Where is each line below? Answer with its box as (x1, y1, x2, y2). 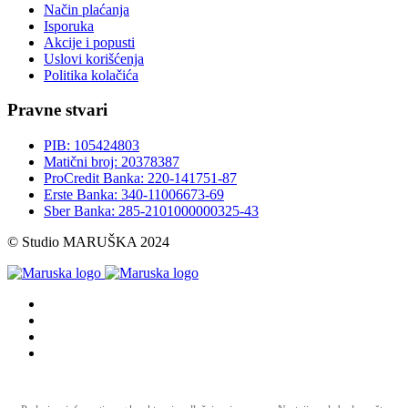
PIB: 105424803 (44, 138, 139, 153)
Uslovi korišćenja (44, 50, 144, 66)
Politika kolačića (44, 66, 138, 83)
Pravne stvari (7, 100, 107, 120)
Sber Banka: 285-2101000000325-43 (44, 203, 259, 219)
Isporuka (44, 17, 94, 34)
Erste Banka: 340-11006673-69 (44, 187, 224, 202)
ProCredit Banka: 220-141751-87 (44, 170, 237, 186)
